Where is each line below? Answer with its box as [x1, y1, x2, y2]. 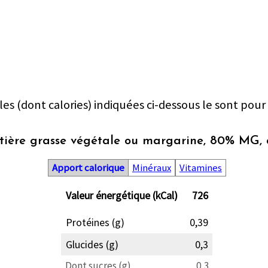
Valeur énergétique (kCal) [65, 188, 178, 203]
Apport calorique [51, 162, 124, 175]
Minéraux [132, 162, 171, 175]
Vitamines [179, 162, 222, 175]
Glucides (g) [65, 237, 118, 252]
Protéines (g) [65, 215, 124, 230]
